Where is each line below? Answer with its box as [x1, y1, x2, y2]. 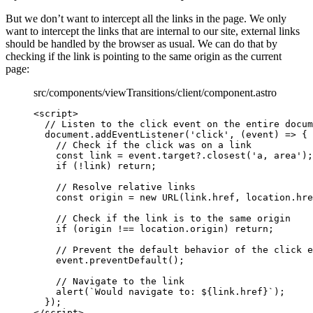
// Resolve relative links [56, 181, 196, 192]
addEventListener [95, 129, 184, 140]
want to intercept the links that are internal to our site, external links [6, 24, 300, 37]
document [45, 129, 89, 140]
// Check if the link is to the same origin [56, 212, 291, 224]
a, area [257, 150, 296, 161]
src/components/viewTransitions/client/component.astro [34, 86, 277, 99]
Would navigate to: [95, 286, 201, 297]
